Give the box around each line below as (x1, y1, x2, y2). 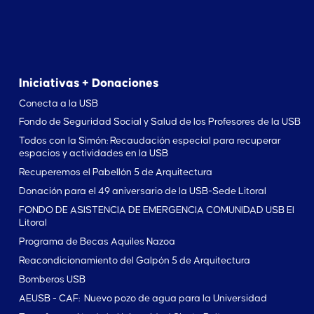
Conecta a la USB (18, 98, 98, 109)
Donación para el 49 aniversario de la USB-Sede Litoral (18, 186, 266, 197)
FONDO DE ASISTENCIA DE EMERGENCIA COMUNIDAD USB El (18, 205, 294, 216)
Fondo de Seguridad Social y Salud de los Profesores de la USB (18, 117, 301, 128)
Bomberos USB (18, 275, 86, 285)
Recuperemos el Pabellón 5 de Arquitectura (18, 168, 212, 178)
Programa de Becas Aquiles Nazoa (18, 237, 175, 247)
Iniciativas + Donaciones (18, 76, 158, 90)
